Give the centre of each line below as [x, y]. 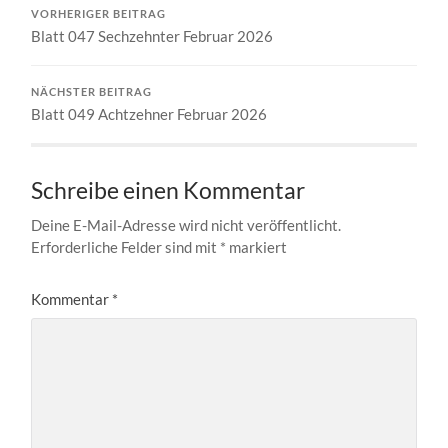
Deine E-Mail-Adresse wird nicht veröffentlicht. [186, 224]
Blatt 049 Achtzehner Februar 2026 [149, 113]
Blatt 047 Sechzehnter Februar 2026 [152, 35]
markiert [257, 246]
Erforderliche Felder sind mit [126, 246]
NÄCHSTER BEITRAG [92, 91]
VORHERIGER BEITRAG [99, 13]
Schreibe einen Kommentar [168, 190]
